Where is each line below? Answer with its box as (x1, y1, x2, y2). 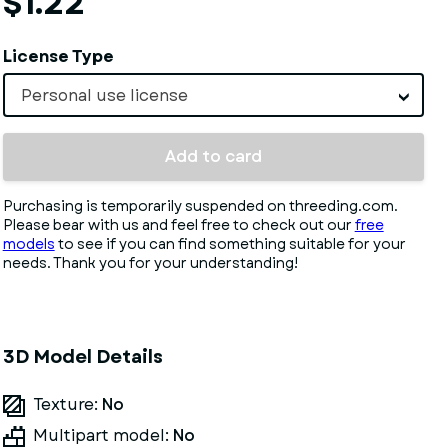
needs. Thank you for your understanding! (2, 253, 298, 273)
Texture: (32, 393, 102, 416)
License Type (2, 45, 114, 68)
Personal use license (20, 84, 188, 107)
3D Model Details (2, 344, 163, 370)
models (2, 234, 55, 254)
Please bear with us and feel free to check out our (2, 215, 355, 235)
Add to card (164, 145, 262, 168)
